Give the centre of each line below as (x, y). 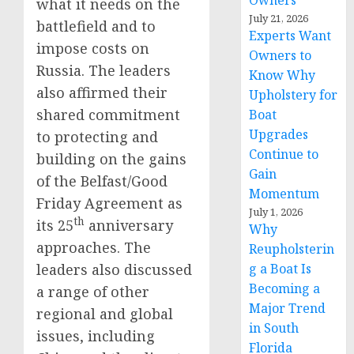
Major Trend (288, 308)
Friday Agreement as (109, 203)
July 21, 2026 (279, 18)
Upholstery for (294, 95)
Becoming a (285, 288)
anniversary (129, 225)
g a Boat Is (281, 269)
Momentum (284, 194)
